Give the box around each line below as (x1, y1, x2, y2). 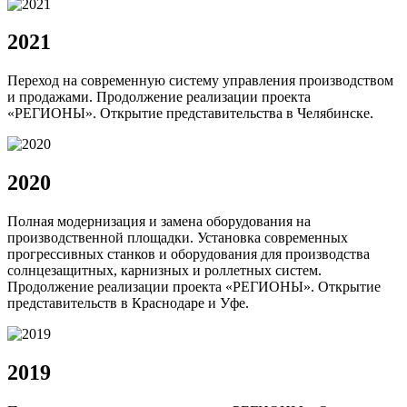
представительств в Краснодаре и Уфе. (7, 295, 249, 312)
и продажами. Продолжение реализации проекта (7, 89, 311, 105)
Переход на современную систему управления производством (7, 73, 393, 89)
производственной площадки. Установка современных (7, 230, 348, 246)
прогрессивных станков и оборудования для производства (7, 246, 370, 263)
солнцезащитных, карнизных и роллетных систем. (7, 263, 322, 279)
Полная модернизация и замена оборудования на (7, 213, 311, 230)
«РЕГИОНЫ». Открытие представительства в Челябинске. (7, 105, 373, 122)
